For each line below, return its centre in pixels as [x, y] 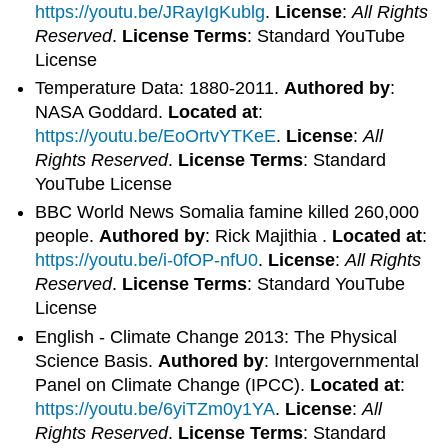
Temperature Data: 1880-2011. [160, 87]
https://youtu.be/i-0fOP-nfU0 [147, 260]
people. [67, 236]
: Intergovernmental [342, 360]
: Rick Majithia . [269, 236]
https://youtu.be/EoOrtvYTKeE [156, 135]
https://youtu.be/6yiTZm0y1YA [155, 408]
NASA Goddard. [102, 111]
